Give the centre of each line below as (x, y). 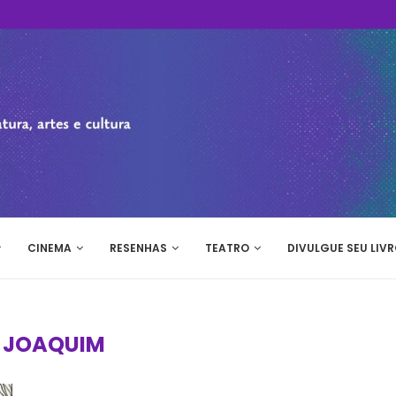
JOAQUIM (53, 344)
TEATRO (227, 248)
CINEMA (49, 248)
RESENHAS (138, 248)
